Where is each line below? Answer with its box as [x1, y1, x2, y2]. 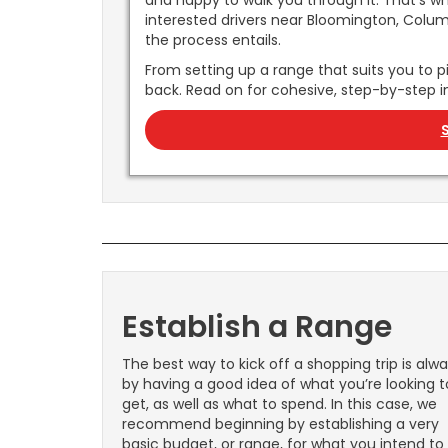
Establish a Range [122, 306, 392, 349]
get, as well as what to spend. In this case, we [122, 394, 437, 415]
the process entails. [145, 30, 282, 51]
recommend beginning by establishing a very [122, 414, 439, 435]
